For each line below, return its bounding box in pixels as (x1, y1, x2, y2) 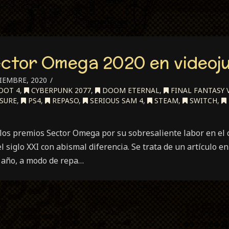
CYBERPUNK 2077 (29, 85, 91, 95)
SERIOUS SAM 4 (88, 96, 143, 105)
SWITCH (188, 96, 217, 105)
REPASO (50, 96, 79, 105)
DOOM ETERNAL (100, 85, 159, 95)
